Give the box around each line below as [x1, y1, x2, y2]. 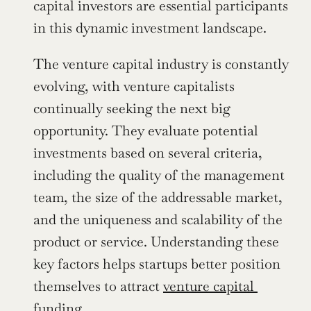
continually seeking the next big [33, 99, 230, 118]
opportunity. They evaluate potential [33, 121, 258, 140]
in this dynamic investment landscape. [33, 19, 267, 37]
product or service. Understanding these [33, 233, 279, 251]
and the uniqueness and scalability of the [33, 210, 283, 229]
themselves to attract [33, 277, 163, 296]
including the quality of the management [33, 166, 285, 185]
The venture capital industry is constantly [33, 55, 289, 74]
